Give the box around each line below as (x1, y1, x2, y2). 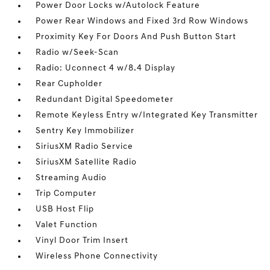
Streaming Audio (36, 174, 107, 183)
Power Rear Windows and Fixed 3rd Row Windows (36, 17, 249, 27)
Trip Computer (36, 189, 97, 199)
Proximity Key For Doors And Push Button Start (36, 33, 237, 42)
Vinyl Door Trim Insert (36, 236, 129, 246)
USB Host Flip (36, 205, 95, 215)
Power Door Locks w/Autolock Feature (36, 1, 201, 11)
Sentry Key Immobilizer (36, 127, 135, 136)
